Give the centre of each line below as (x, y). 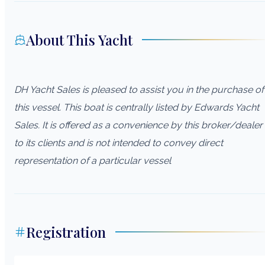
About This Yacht (79, 39)
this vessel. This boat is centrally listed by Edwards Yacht (137, 107)
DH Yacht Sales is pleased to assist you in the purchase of (139, 89)
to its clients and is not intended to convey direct (119, 143)
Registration (66, 232)
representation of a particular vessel (93, 160)
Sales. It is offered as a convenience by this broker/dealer (138, 125)
